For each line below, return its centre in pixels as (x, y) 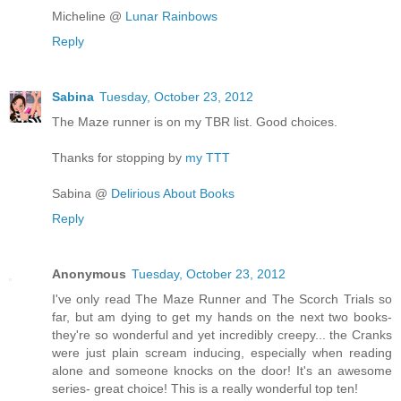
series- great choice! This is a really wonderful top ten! (205, 389)
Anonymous (89, 274)
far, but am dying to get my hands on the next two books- (222, 317)
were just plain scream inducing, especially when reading (222, 353)
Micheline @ (89, 17)
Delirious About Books (173, 194)
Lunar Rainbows (171, 17)
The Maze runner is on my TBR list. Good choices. (195, 122)
